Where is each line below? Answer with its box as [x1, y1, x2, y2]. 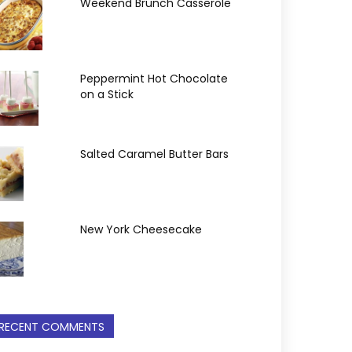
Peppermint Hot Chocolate [80, 71, 228, 86]
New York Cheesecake [80, 222, 202, 237]
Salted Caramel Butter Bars [80, 146, 229, 162]
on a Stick [80, 86, 134, 102]
